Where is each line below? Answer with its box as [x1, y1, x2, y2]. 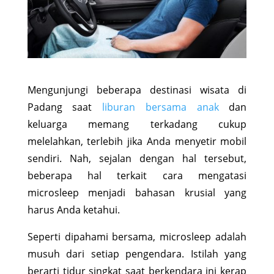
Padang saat [27, 100, 103, 114]
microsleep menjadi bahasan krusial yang [27, 185, 247, 199]
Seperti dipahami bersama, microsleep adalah [27, 229, 247, 243]
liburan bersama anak [102, 100, 219, 114]
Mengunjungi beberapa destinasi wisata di [27, 83, 247, 97]
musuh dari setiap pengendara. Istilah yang [27, 246, 247, 261]
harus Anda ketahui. [27, 202, 120, 217]
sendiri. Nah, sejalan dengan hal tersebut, [27, 151, 247, 165]
